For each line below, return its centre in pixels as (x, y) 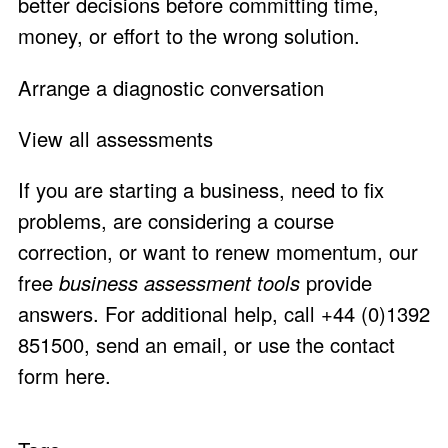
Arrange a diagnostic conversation (171, 87)
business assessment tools (179, 283)
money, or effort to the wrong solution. (189, 36)
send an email (159, 345)
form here (61, 376)
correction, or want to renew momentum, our (218, 252)
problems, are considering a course (176, 221)
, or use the (276, 345)
